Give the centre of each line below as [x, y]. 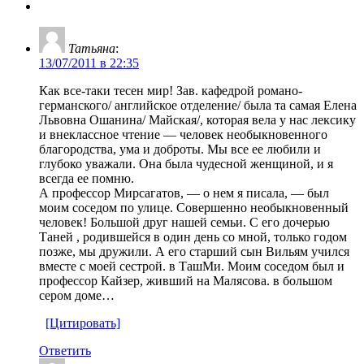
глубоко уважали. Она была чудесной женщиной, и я [186, 163]
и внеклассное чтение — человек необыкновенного [183, 134]
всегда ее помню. [87, 178]
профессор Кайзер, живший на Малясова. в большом [186, 280]
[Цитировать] [83, 323]
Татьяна [92, 48]
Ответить [65, 350]
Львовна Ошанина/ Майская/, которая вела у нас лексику [197, 119]
